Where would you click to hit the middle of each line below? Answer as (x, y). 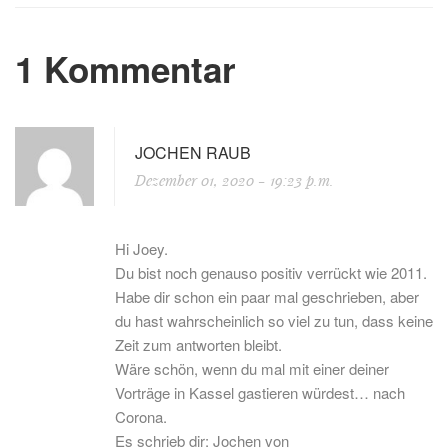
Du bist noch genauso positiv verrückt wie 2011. (271, 272)
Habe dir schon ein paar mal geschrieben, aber (267, 296)
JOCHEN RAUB (193, 152)
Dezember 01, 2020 (196, 180)
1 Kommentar (125, 69)
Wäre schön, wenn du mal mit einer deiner (252, 368)
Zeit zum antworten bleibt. (198, 344)
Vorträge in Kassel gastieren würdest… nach (260, 392)
